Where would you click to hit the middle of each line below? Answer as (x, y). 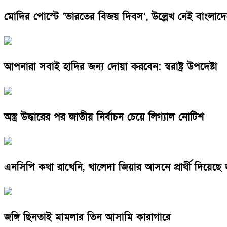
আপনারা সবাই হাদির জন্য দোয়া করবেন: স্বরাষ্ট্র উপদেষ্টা (111, 67)
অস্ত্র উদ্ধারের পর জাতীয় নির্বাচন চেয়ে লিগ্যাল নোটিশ (104, 117)
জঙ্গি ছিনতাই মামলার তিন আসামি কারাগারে (87, 217)
